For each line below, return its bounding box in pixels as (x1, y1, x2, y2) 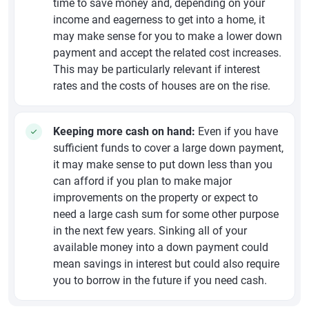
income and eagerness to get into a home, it (53, 12, 265, 26)
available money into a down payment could (53, 240, 268, 254)
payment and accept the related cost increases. (53, 46, 281, 59)
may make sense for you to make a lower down (53, 29, 282, 43)
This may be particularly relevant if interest (53, 62, 260, 76)
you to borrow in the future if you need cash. (53, 273, 267, 287)
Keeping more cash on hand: (53, 124, 195, 138)
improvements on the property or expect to (53, 190, 258, 204)
